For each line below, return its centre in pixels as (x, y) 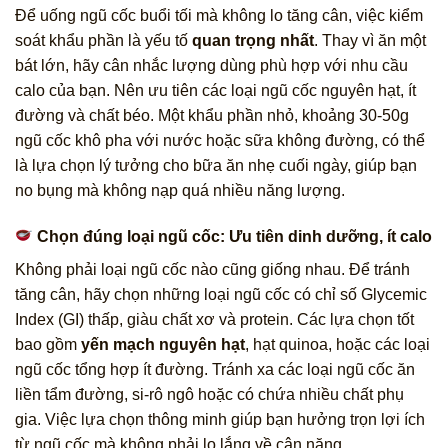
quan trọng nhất (253, 40)
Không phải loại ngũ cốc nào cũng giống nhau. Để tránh (212, 269)
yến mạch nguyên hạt (163, 344)
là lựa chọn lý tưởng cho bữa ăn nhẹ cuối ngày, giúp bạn (216, 165)
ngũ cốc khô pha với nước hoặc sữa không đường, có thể (220, 140)
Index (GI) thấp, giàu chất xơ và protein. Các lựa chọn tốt (214, 319)
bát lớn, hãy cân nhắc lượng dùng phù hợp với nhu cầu (211, 65)
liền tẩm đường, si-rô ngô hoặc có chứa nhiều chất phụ (209, 394)
